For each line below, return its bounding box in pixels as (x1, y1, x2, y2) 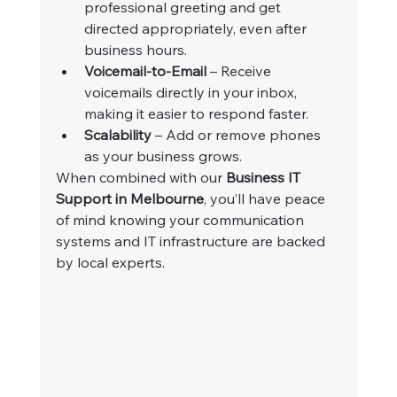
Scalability (83, 125, 152, 144)
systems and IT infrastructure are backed (55, 231, 329, 250)
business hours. (83, 40, 187, 58)
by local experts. (55, 253, 165, 271)
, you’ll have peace (203, 189, 329, 207)
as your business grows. (83, 146, 242, 165)
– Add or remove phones (151, 125, 324, 144)
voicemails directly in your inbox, (83, 82, 300, 101)
